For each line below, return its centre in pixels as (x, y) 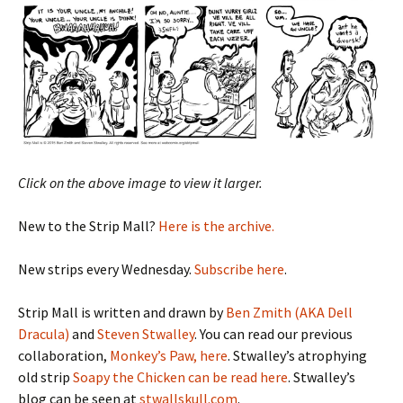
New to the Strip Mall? (88, 226)
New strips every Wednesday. (106, 269)
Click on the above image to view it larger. (140, 183)
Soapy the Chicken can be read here (180, 377)
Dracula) (44, 334)
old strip (45, 377)
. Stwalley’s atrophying (297, 356)
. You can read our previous (273, 334)
